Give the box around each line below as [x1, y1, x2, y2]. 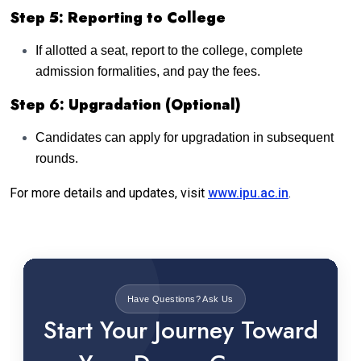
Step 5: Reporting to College [10, 6, 226, 28]
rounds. [35, 151, 78, 165]
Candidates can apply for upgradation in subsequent [35, 130, 334, 144]
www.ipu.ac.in [208, 185, 288, 201]
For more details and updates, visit [10, 185, 208, 201]
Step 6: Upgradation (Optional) [10, 93, 241, 115]
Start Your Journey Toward [43, 312, 318, 347]
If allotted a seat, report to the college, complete [35, 43, 303, 57]
